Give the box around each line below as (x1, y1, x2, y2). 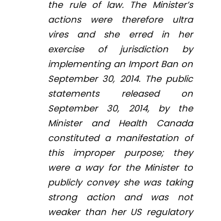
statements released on (48, 87, 193, 100)
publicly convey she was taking (48, 176, 193, 189)
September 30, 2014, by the (48, 102, 193, 115)
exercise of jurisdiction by (48, 43, 193, 56)
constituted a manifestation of (48, 132, 193, 145)
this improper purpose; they (48, 147, 193, 159)
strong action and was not (48, 191, 193, 204)
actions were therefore (48, 13, 172, 26)
